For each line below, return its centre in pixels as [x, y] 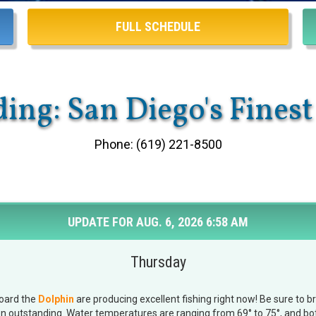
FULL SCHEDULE [158, 27]
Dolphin [56, 299]
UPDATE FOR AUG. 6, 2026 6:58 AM [158, 222]
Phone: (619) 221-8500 [158, 145]
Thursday [158, 262]
